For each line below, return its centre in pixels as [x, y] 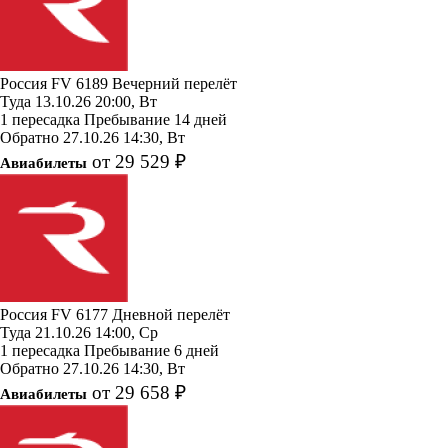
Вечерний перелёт [174, 83]
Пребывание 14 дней [155, 119]
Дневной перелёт [171, 314]
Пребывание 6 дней [151, 350]
